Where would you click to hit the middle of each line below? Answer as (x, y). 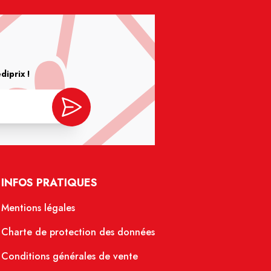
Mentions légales (38, 208)
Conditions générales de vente (70, 256)
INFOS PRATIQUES (49, 183)
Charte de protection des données (78, 232)
